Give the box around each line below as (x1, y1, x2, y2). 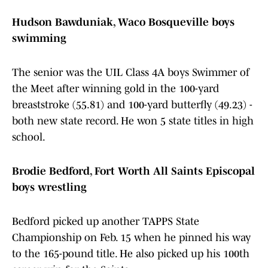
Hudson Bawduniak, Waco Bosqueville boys (12, 16, 234, 29)
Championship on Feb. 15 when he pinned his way (12, 232, 251, 244)
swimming (12, 32, 69, 45)
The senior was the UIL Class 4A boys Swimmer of (12, 66, 249, 79)
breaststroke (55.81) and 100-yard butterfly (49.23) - (12, 99, 252, 111)
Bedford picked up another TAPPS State (12, 215, 199, 228)
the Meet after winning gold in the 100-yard (12, 83, 219, 95)
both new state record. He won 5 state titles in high (12, 115, 254, 127)
